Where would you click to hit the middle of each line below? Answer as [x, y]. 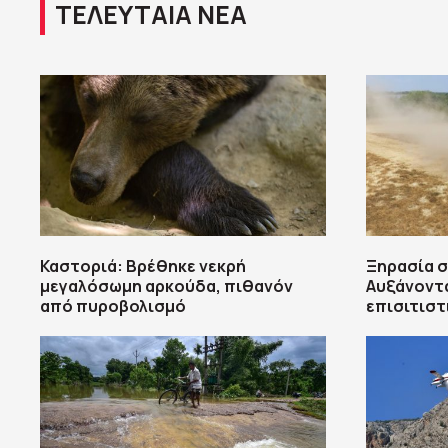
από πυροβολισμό [113, 306]
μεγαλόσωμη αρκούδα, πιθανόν [166, 286]
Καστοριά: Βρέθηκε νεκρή [143, 266]
